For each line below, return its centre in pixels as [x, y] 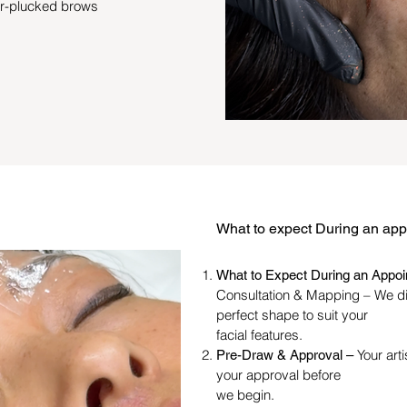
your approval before [278, 374]
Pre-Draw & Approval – [287, 354]
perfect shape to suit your [292, 314]
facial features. [259, 334]
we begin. [245, 394]
